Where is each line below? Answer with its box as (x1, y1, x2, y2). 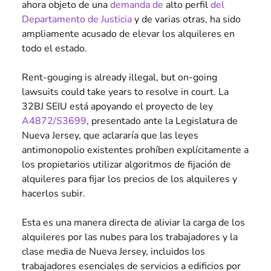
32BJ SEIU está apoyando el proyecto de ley (22, 100, 213, 114)
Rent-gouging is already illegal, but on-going (22, 71, 217, 85)
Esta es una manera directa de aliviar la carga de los (22, 216, 245, 230)
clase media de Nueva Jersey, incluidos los (22, 245, 205, 259)
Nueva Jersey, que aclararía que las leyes (22, 129, 198, 143)
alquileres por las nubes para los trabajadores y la (22, 230, 238, 244)
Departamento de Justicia (22, 13, 132, 27)
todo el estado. (22, 42, 87, 56)
